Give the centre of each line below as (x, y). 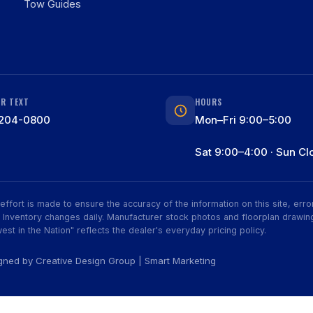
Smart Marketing (180, 261)
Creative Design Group (86, 261)
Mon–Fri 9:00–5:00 (243, 120)
